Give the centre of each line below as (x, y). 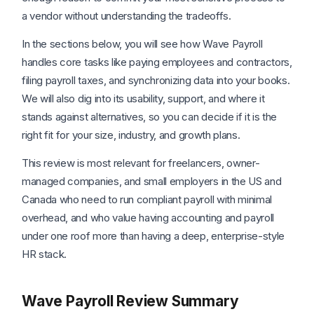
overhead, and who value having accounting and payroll (148, 218)
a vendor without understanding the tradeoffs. (127, 16)
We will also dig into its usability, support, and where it (143, 98)
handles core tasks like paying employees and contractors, (157, 62)
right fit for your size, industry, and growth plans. (131, 135)
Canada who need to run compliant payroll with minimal (147, 199)
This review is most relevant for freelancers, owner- (141, 163)
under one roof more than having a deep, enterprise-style (153, 236)
